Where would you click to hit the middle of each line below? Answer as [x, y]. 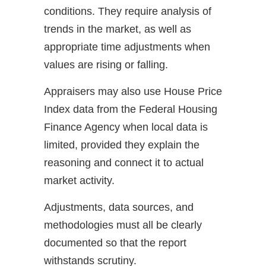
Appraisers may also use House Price [133, 91]
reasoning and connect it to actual [124, 162]
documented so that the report [115, 243]
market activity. [79, 180]
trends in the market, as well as [118, 29]
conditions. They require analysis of [128, 11]
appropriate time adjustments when [127, 47]
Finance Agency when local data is [126, 127]
